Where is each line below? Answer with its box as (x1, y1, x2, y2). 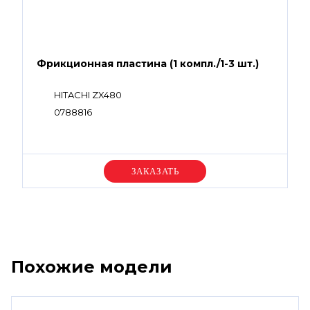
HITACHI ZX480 (54, 89, 122, 100)
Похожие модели (11, 257, 172, 277)
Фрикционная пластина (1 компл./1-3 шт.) (37, 57, 259, 70)
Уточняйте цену (111, 165, 199, 177)
